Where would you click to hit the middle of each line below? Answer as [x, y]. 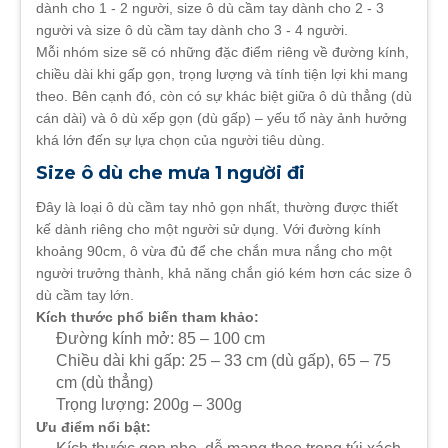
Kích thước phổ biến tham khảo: [147, 317]
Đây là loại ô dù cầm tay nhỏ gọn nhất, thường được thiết [217, 207]
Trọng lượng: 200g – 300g [149, 404]
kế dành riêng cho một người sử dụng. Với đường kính [208, 229]
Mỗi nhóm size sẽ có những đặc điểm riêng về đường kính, [222, 52]
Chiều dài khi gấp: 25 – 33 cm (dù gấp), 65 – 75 [223, 360]
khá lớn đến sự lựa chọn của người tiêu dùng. [180, 140]
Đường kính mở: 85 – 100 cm [160, 338]
